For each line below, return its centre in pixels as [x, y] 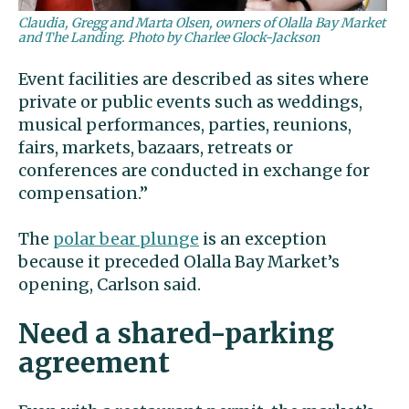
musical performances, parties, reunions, [185, 125]
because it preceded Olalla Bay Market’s [179, 262]
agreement [94, 363]
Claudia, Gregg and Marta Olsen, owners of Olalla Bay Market [202, 23]
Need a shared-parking [176, 334]
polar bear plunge [126, 239]
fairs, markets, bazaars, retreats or [156, 148]
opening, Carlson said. [110, 285]
